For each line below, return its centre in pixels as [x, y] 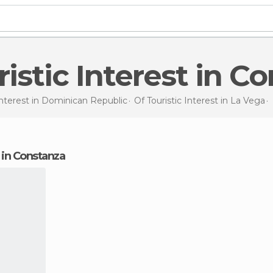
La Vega [247, 100]
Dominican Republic [84, 100]
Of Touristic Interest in [182, 100]
